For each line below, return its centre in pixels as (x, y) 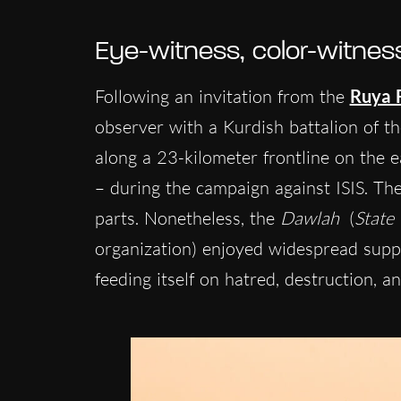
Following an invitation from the (222, 97)
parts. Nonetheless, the (187, 218)
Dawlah (309, 218)
